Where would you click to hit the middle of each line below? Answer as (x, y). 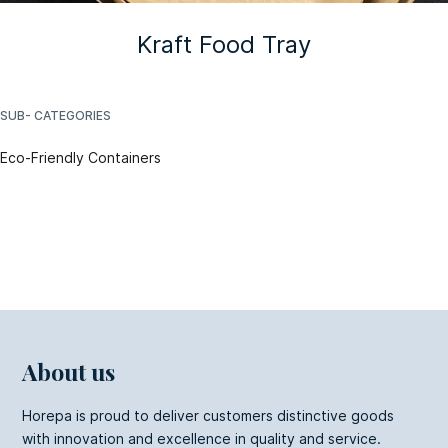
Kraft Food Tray (223, 44)
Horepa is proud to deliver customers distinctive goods (208, 415)
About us (69, 371)
